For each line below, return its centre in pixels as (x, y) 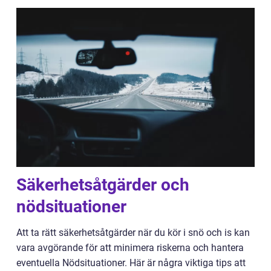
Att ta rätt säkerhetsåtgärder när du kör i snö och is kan (133, 232)
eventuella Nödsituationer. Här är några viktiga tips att (131, 263)
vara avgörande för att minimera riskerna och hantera (130, 247)
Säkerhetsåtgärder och (103, 184)
